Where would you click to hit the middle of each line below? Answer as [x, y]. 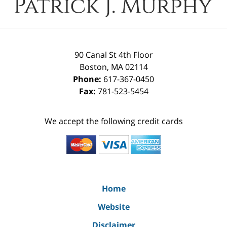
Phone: [88, 79]
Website [113, 207]
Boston [93, 67]
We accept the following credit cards [113, 121]
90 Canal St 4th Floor [113, 55]
